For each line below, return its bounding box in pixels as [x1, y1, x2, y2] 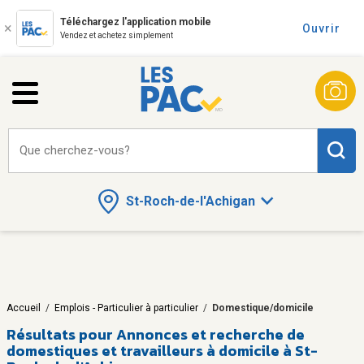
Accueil [6, 301, 41, 314]
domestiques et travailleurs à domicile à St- [6, 339, 318, 362]
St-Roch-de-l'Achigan [125, 193, 255, 209]
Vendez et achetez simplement [60, 31, 173, 40]
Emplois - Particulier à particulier [54, 301, 198, 314]
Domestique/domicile [212, 301, 314, 314]
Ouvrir [302, 22, 340, 35]
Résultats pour [6, 323, 113, 345]
